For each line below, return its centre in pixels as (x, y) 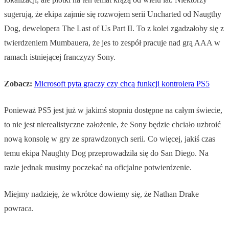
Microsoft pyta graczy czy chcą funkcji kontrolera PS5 (122, 84)
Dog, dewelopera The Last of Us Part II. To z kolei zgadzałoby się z (114, 29)
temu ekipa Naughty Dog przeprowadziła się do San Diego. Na (106, 153)
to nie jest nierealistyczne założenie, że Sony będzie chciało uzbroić (112, 125)
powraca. (19, 209)
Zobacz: (18, 84)
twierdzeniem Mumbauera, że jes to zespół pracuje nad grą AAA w (112, 43)
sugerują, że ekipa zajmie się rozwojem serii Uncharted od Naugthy (113, 14)
